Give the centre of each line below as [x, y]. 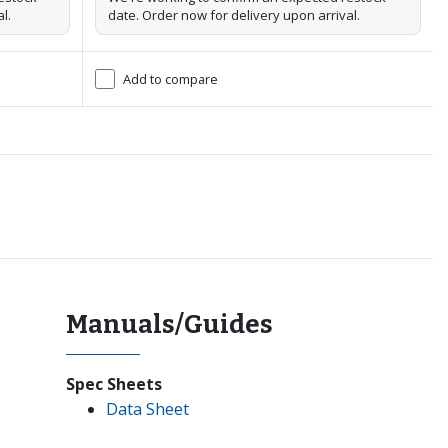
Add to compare [170, 78]
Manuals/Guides [169, 325]
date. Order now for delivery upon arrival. [234, 15]
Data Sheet [147, 409]
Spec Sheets [114, 384]
